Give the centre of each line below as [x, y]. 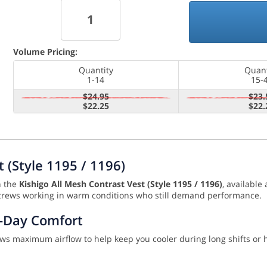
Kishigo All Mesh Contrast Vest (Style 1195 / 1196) [121, 184]
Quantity [96, 70]
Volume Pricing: [45, 52]
